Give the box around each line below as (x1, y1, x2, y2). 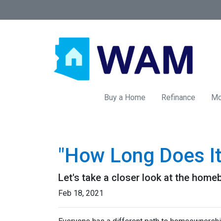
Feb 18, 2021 (58, 188, 104, 198)
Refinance (161, 93, 195, 102)
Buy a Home (104, 93, 146, 102)
